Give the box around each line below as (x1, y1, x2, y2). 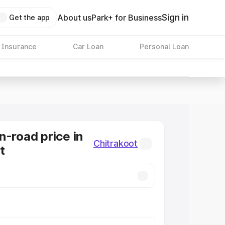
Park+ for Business (91, 13, 162, 23)
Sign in (162, 12, 189, 23)
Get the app (9, 13, 50, 22)
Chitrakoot (93, 138, 138, 149)
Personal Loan (139, 42, 189, 51)
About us (57, 13, 92, 23)
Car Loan (72, 42, 103, 51)
